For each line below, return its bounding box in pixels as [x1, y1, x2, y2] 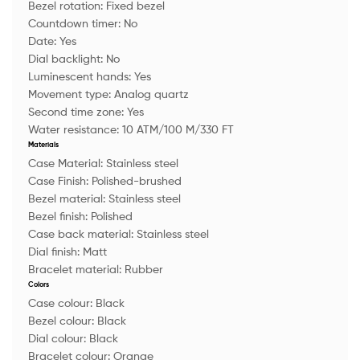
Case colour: [27, 295, 96, 309]
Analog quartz [113, 86, 189, 100]
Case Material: [27, 155, 106, 170]
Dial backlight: [27, 51, 106, 65]
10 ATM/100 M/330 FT [121, 121, 234, 136]
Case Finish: [27, 173, 92, 187]
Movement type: [27, 86, 114, 100]
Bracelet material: [27, 261, 125, 276]
